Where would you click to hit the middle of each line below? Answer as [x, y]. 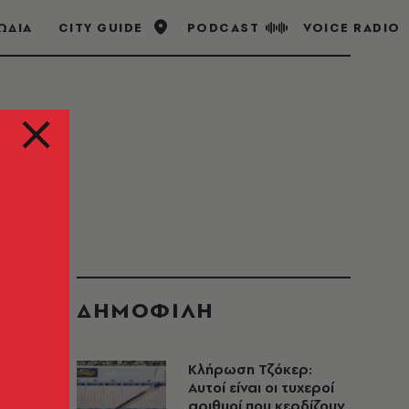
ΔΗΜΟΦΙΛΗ [146, 309]
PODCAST [223, 27]
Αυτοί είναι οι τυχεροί [261, 387]
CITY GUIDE [100, 27]
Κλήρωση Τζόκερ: [250, 369]
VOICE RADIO [352, 27]
